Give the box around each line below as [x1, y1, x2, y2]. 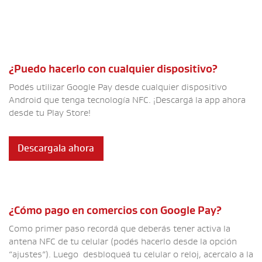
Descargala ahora [18, 144, 95, 154]
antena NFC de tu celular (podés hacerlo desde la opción [9, 236, 237, 246]
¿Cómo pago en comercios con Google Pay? [9, 205, 222, 216]
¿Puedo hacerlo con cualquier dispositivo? [9, 64, 218, 75]
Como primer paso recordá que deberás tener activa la [9, 223, 230, 233]
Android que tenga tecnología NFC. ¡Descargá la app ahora [9, 95, 246, 105]
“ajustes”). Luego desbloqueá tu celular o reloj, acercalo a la [9, 249, 253, 259]
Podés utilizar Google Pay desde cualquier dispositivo [9, 82, 227, 92]
